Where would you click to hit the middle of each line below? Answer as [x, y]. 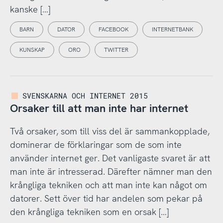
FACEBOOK [113, 30]
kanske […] [30, 9]
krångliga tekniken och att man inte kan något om [108, 185]
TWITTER [116, 50]
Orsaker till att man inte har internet [99, 108]
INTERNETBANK [172, 30]
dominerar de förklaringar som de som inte [96, 145]
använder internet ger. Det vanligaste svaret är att [110, 158]
